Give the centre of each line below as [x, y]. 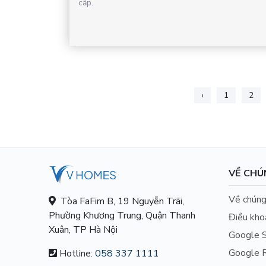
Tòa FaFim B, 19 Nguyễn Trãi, [120, 201]
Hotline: [76, 253]
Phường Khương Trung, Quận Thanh [122, 215]
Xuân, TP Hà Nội [83, 229]
